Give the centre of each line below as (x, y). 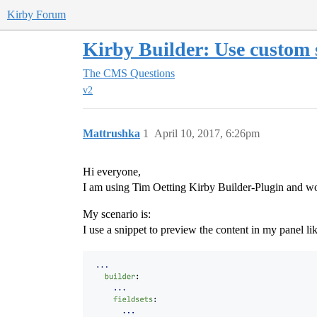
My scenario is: (117, 214)
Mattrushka (111, 134)
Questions (152, 73)
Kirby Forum (36, 15)
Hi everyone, (112, 172)
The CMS (105, 73)
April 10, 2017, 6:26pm (207, 134)
